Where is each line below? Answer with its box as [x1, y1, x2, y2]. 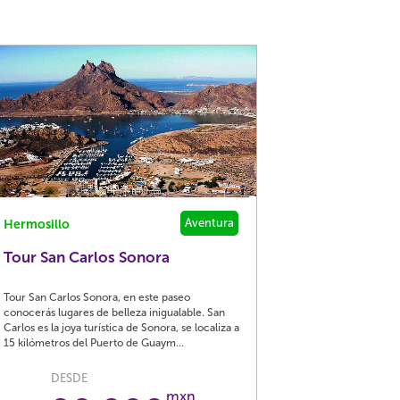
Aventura [185, 216, 235, 229]
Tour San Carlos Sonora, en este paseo [4, 291, 191, 304]
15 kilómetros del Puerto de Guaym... [4, 337, 185, 349]
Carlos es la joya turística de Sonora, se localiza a [4, 321, 240, 334]
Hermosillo [4, 217, 71, 232]
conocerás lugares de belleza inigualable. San [4, 306, 226, 319]
